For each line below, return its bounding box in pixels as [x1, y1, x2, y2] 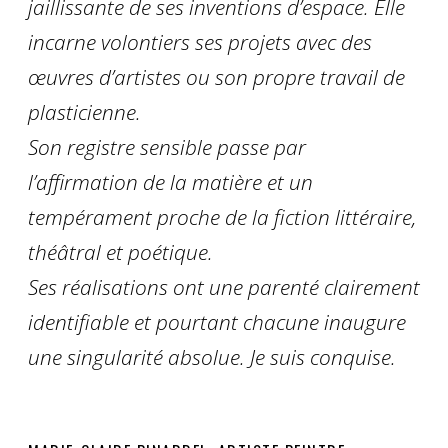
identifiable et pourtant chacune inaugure [28, 308, 406, 337]
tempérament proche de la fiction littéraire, [28, 203, 416, 232]
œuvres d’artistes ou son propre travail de [28, 63, 405, 92]
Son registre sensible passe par [28, 133, 306, 162]
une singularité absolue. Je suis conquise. [28, 343, 396, 372]
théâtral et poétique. [28, 238, 213, 267]
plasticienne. [28, 98, 141, 127]
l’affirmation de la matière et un [28, 168, 313, 197]
